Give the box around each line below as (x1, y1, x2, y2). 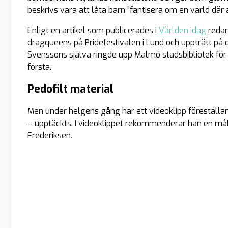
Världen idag (159, 24, 206, 36)
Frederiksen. (27, 130, 72, 141)
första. (27, 61, 51, 72)
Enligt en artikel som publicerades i (27, 24, 159, 36)
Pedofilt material (27, 81, 113, 96)
